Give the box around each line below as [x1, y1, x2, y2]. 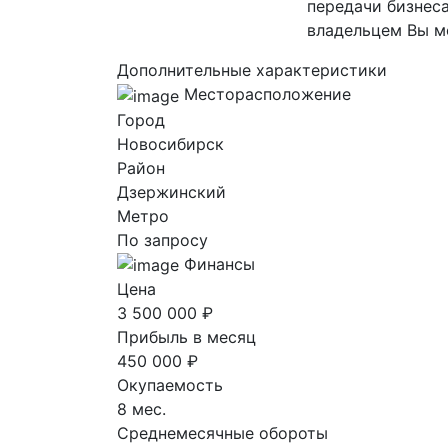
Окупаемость [117, 375, 223, 396]
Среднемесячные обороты [117, 423, 328, 444]
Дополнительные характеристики [117, 60, 387, 80]
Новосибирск [117, 133, 224, 154]
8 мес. [117, 399, 166, 420]
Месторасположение [184, 84, 351, 104]
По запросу [117, 229, 208, 250]
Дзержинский [117, 181, 226, 202]
